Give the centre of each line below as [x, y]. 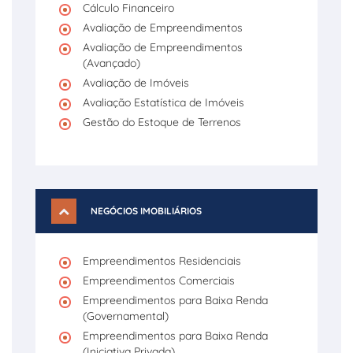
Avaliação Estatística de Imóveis [163, 102]
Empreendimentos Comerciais [159, 281]
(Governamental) [126, 316]
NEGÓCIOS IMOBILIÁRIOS [146, 211]
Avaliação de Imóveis [136, 83]
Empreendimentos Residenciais [162, 261]
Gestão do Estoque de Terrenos [162, 122]
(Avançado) [111, 63]
